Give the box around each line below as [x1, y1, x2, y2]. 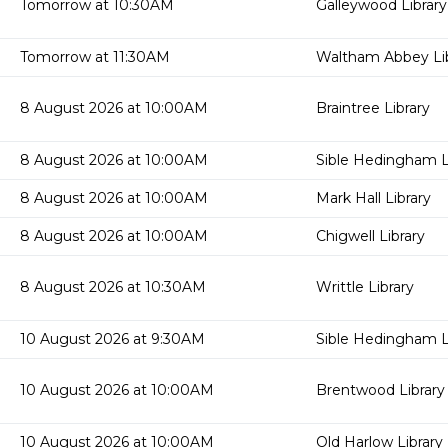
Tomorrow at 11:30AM [20, 48, 170, 66]
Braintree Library [316, 99, 430, 117]
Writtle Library [316, 278, 414, 296]
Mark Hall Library [316, 189, 431, 207]
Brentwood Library [316, 381, 445, 399]
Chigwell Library [316, 227, 425, 245]
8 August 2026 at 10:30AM [20, 278, 206, 296]
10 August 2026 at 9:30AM [20, 330, 205, 348]
